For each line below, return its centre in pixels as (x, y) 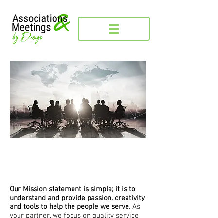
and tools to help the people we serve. (70, 207)
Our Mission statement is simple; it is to (73, 189)
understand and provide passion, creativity (77, 198)
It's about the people (78, 154)
